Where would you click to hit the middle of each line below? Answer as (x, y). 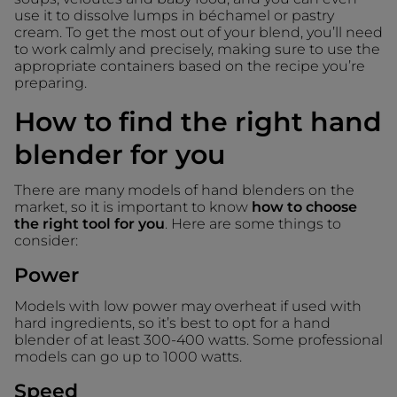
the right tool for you (90, 223)
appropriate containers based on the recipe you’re (190, 66)
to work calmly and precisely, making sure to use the (197, 49)
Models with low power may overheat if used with (188, 306)
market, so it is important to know (133, 206)
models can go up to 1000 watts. (128, 356)
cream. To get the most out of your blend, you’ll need (198, 32)
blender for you (120, 154)
